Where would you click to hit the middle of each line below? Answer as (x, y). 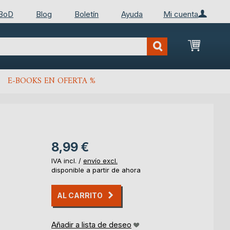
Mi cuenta (181, 14)
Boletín (87, 14)
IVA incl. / (67, 161)
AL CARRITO (80, 196)
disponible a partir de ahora (96, 170)
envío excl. (100, 161)
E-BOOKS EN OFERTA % (52, 81)
